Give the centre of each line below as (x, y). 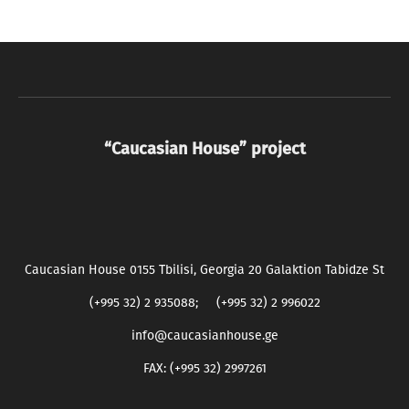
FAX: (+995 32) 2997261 (204, 369)
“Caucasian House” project (204, 149)
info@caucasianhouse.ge (204, 336)
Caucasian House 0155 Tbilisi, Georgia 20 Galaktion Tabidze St (204, 270)
